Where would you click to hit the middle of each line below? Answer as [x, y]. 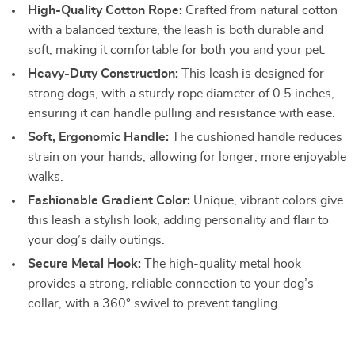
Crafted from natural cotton [260, 10]
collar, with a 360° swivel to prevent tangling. [154, 303]
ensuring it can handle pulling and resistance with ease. [181, 113]
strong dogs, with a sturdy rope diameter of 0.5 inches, [181, 94]
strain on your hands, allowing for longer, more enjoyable [187, 157]
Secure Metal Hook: [84, 264]
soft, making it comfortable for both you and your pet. [177, 50]
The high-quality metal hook [221, 264]
